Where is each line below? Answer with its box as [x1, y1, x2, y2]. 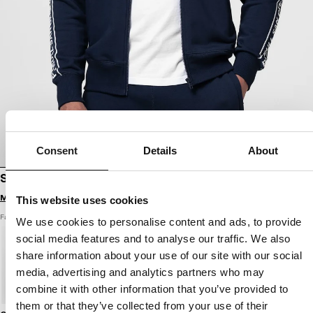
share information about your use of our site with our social [16, 249, 302, 261]
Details [143, 144, 177, 156]
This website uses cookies [16, 194, 149, 206]
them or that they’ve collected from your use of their [16, 300, 268, 312]
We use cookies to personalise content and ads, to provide [16, 216, 302, 228]
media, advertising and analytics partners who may [16, 266, 265, 278]
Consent [36, 144, 78, 156]
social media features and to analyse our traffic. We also [16, 233, 291, 245]
